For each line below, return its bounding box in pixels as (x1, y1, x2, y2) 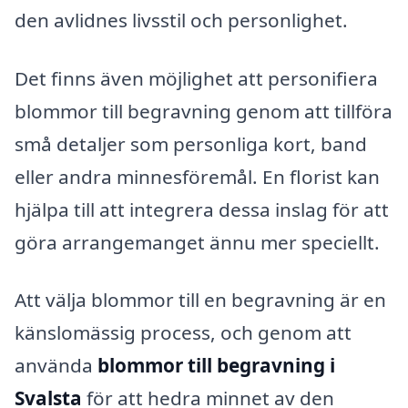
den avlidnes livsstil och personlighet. (15, 6, 348, 33)
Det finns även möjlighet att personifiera (15, 65, 378, 91)
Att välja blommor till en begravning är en (15, 287, 386, 313)
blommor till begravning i (97, 352, 335, 379)
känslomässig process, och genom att (15, 320, 352, 346)
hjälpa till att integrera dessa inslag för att (15, 196, 389, 222)
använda (15, 352, 97, 379)
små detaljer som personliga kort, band (15, 130, 367, 157)
